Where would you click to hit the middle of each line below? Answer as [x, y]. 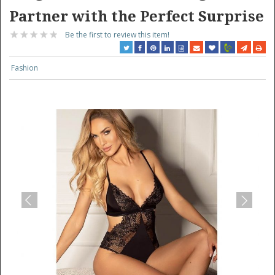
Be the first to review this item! [118, 35]
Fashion [25, 68]
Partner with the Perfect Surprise [137, 17]
